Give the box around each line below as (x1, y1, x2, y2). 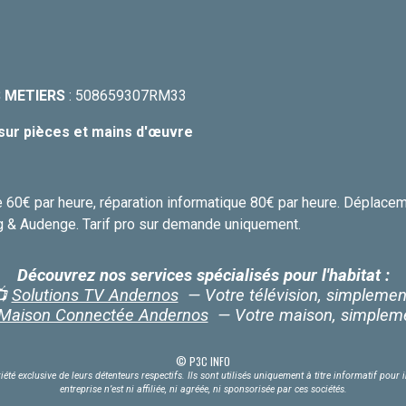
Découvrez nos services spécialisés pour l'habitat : (16, 265, 390, 285)
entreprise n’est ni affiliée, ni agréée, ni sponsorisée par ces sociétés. (59, 382, 347, 395)
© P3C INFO (176, 353, 230, 369)
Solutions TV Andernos (11, 285, 179, 305)
